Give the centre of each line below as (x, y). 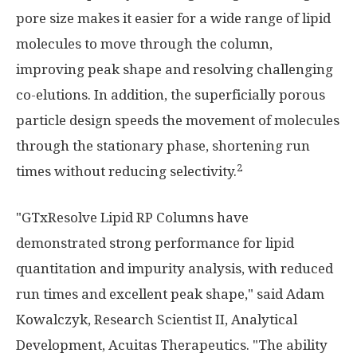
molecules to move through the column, (144, 44)
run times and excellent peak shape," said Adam (170, 294)
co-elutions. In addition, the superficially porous (171, 95)
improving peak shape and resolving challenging (175, 70)
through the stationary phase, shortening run (163, 146)
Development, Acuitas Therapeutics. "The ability (172, 345)
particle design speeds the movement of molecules (178, 121)
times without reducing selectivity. (126, 172)
